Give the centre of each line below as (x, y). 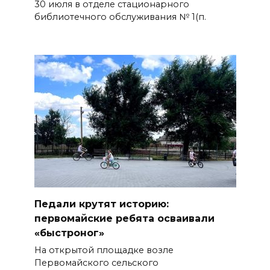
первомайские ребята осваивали (124, 218)
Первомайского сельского (96, 263)
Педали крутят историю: (101, 204)
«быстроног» (69, 233)
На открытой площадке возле (104, 250)
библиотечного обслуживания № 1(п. (120, 17)
